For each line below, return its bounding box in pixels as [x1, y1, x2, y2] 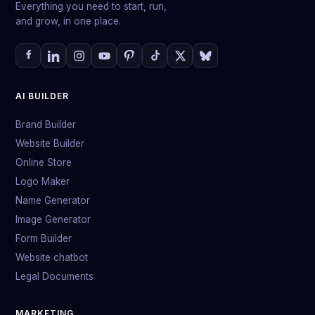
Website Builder [15, 138, 84, 149]
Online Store [15, 157, 72, 168]
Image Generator [15, 214, 91, 225]
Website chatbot [15, 252, 88, 263]
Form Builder [15, 233, 72, 244]
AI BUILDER [15, 91, 69, 101]
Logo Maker [15, 176, 70, 187]
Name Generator [15, 195, 90, 206]
